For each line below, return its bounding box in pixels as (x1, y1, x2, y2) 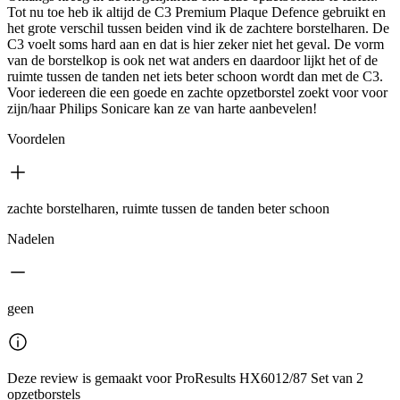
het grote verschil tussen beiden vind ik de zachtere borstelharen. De (7, 21, 389, 37)
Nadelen (7, 231, 54, 247)
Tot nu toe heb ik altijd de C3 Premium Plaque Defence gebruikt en (7, 4, 386, 21)
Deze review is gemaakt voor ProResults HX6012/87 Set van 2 (7, 371, 363, 387)
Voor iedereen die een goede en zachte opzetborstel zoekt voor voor (7, 85, 387, 101)
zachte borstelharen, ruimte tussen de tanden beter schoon (7, 201, 329, 217)
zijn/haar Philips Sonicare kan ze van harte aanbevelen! (7, 101, 317, 117)
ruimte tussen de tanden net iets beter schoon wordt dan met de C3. (7, 69, 383, 85)
